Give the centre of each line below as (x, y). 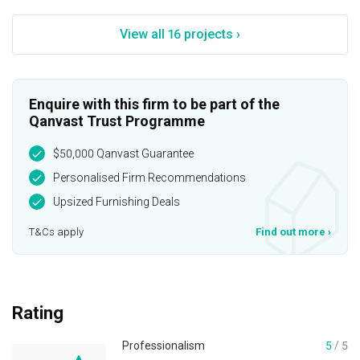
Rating (38, 313)
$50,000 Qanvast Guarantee (123, 153)
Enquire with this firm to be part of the (154, 104)
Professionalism (164, 345)
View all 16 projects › (180, 35)
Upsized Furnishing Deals (117, 201)
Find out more (290, 231)
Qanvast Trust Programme (117, 121)
